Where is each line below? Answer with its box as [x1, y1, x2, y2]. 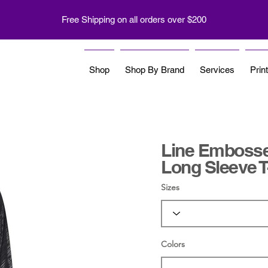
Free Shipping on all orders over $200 [62, 14, 206, 25]
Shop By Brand [125, 65, 184, 75]
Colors [161, 238, 185, 249]
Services [200, 65, 234, 75]
